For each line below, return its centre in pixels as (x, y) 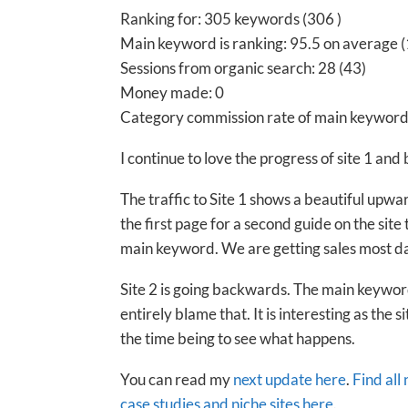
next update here (290, 379)
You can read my (177, 379)
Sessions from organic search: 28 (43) (243, 67)
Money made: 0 (172, 92)
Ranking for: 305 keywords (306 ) (231, 18)
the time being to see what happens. (238, 338)
